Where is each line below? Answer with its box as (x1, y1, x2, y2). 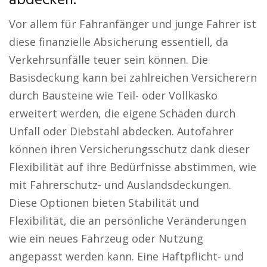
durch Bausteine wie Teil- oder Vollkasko (9, 88, 218, 103)
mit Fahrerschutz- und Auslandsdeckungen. (9, 178, 231, 192)
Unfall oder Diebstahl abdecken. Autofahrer (9, 124, 234, 138)
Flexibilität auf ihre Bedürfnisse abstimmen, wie (9, 160, 256, 174)
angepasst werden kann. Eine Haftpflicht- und (9, 249, 244, 263)
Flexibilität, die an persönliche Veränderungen (9, 213, 246, 228)
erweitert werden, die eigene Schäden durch (9, 106, 235, 120)
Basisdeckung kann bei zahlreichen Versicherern (9, 70, 257, 85)
